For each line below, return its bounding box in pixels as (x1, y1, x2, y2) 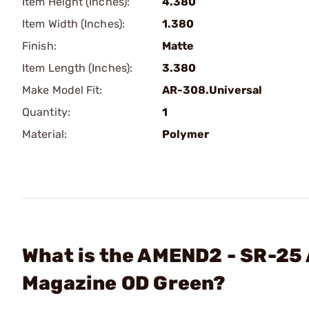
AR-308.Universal (162, 83, 262, 97)
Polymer (162, 128, 209, 141)
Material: (22, 128, 67, 141)
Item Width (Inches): (22, 17, 125, 30)
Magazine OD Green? (22, 272, 226, 295)
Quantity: (22, 106, 70, 119)
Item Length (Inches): (22, 61, 133, 74)
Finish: (22, 39, 57, 52)
